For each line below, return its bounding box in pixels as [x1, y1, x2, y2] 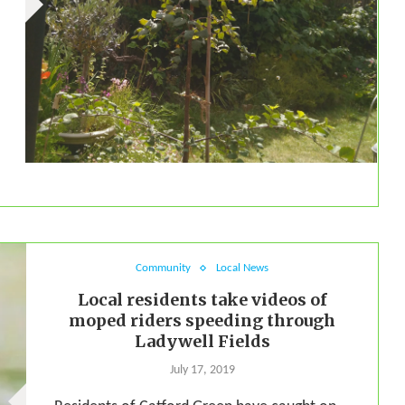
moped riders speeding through [69, 310, 336, 332]
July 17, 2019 [169, 363, 235, 378]
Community [136, 262, 192, 275]
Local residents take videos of [77, 289, 327, 311]
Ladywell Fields [134, 331, 270, 353]
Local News [216, 262, 269, 275]
